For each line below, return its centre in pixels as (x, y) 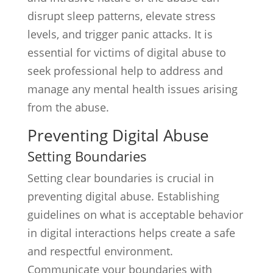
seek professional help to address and (125, 71)
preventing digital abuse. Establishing (123, 196)
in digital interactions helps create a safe (131, 233)
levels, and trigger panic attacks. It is (120, 34)
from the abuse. (68, 107)
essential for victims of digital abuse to (126, 52)
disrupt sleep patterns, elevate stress (121, 16)
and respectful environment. (100, 251)
